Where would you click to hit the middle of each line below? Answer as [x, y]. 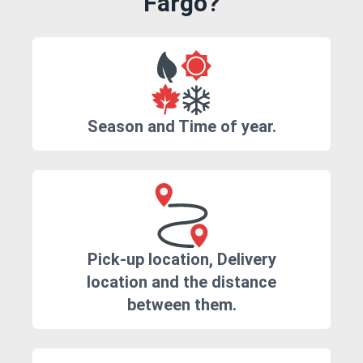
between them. [181, 305]
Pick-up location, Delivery [181, 260]
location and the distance [181, 282]
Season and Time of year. [181, 127]
